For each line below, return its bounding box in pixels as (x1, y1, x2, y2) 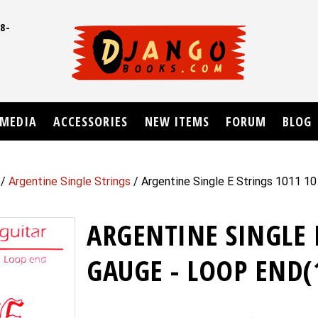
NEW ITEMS (144, 113, 209, 131)
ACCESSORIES (53, 113, 128, 131)
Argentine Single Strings (9, 175, 131, 189)
